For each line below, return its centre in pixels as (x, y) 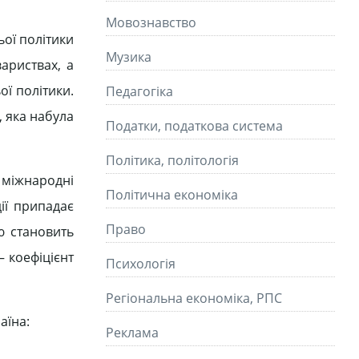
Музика (129, 57)
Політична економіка (172, 195)
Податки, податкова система (194, 126)
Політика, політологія (172, 160)
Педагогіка (139, 91)
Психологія (141, 264)
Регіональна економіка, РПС (194, 298)
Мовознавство (151, 22)
